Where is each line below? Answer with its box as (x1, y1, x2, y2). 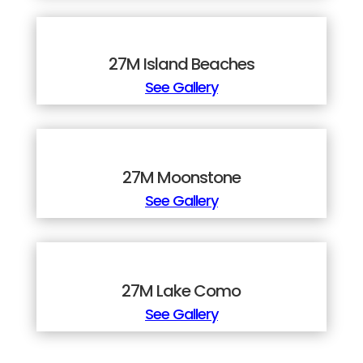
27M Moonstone (122, 166, 241, 190)
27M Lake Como (122, 280, 241, 303)
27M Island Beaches (108, 53, 254, 76)
